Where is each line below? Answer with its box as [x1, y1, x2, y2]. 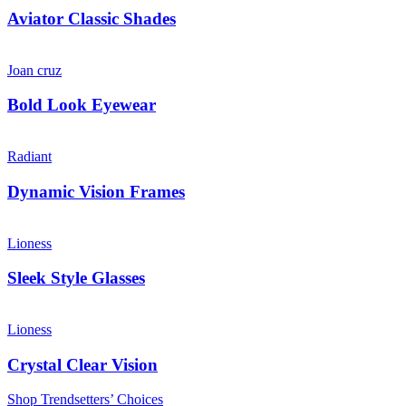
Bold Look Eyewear [7, 95, 156, 115]
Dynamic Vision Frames [7, 181, 185, 201]
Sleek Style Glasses [7, 268, 145, 288]
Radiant [7, 149, 52, 165]
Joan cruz [7, 62, 62, 78]
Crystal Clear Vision [7, 354, 158, 374]
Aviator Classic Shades [7, 8, 176, 28]
